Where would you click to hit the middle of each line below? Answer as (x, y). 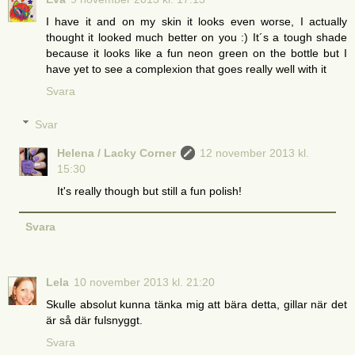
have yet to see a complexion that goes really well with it (186, 69)
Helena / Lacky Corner (117, 153)
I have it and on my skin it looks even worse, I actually (197, 22)
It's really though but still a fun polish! (150, 191)
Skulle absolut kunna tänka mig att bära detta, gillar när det (197, 304)
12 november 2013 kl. (255, 153)
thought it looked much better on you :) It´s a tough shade (197, 38)
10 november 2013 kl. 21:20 (144, 282)
